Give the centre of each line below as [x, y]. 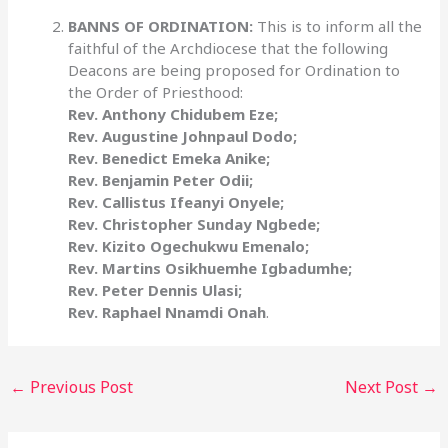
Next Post [383, 387]
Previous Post [80, 387]
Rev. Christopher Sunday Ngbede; [194, 224]
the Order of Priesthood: [156, 92]
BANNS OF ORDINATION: [163, 26]
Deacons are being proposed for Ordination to [234, 70]
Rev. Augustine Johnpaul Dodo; [183, 136]
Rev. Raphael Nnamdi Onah [167, 312]
